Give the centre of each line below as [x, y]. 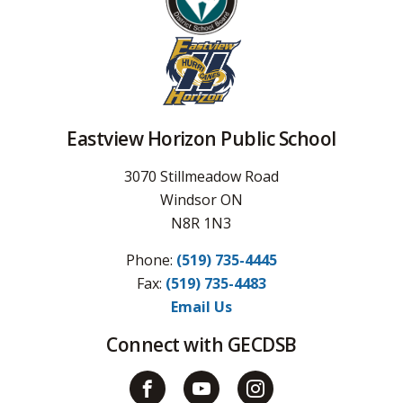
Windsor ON [201, 199]
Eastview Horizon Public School [201, 138]
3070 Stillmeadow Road [201, 176]
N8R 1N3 [201, 223]
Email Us [201, 306]
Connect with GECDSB [201, 344]
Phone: [151, 260]
